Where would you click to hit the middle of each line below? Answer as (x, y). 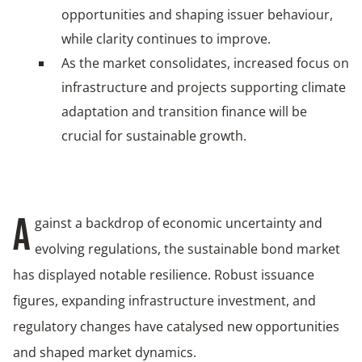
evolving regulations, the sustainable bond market (187, 248)
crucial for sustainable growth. (154, 135)
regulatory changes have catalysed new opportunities (176, 326)
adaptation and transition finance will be (184, 111)
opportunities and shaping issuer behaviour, (197, 14)
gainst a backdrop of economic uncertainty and (178, 223)
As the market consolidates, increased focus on (205, 63)
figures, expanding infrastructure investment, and (164, 300)
